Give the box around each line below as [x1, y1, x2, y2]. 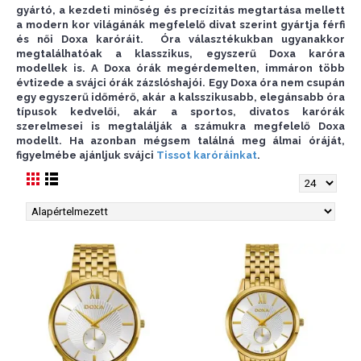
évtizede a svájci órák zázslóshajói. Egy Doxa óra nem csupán [16, 77, 345, 89]
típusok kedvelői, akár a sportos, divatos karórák [16, 106, 345, 118]
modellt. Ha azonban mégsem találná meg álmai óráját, [16, 135, 345, 147]
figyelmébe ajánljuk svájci [16, 149, 156, 162]
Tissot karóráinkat [156, 149, 257, 162]
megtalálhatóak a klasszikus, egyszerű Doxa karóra [16, 48, 345, 60]
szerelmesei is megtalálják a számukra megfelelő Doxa [16, 120, 345, 133]
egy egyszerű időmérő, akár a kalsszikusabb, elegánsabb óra [16, 91, 345, 104]
